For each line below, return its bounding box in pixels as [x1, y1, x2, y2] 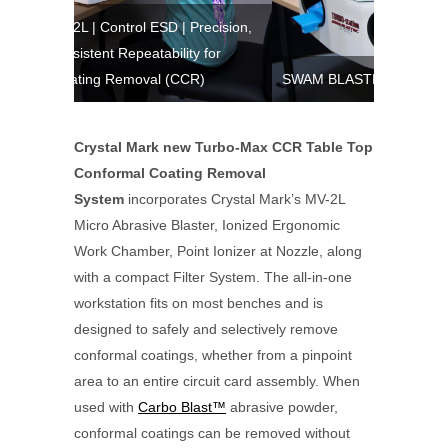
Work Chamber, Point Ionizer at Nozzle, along [74, 243, 362, 259]
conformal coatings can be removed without [74, 425, 350, 441]
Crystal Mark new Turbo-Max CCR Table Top [74, 139, 373, 155]
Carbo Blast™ [138, 399, 226, 415]
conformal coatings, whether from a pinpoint [74, 347, 352, 363]
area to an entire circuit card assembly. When [74, 373, 360, 389]
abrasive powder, [226, 399, 338, 415]
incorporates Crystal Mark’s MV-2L [124, 191, 345, 207]
